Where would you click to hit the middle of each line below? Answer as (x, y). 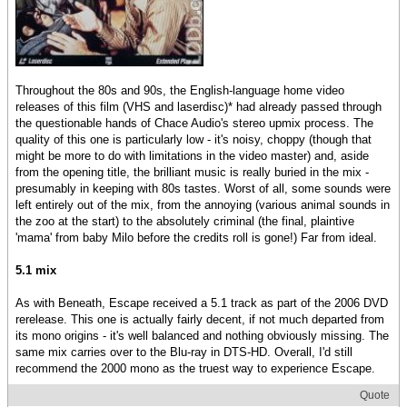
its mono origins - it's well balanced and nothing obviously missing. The (202, 336)
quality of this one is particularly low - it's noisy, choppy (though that (194, 140)
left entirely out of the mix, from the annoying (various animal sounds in (203, 205)
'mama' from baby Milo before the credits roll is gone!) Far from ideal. (196, 238)
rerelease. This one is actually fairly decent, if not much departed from (200, 320)
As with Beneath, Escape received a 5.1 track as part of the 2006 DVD (202, 303)
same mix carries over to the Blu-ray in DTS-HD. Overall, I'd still (184, 352)
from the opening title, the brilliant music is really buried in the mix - (192, 173)
